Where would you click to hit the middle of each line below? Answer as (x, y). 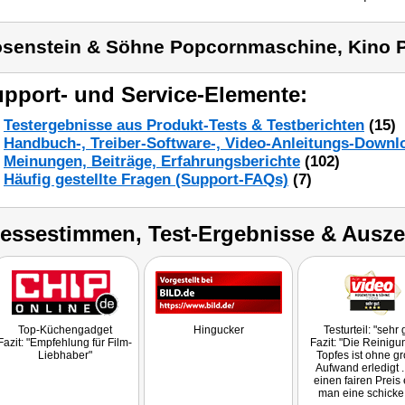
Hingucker (218, 330)
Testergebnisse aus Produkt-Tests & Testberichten (184, 125)
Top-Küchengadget (65, 330)
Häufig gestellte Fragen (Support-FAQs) (146, 179)
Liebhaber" (65, 355)
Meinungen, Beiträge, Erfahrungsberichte (152, 161)
